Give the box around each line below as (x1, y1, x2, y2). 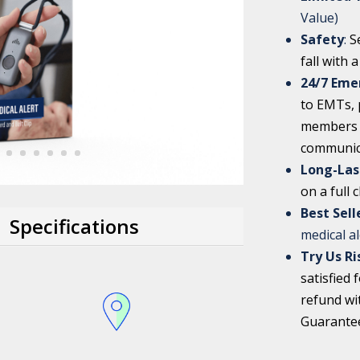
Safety (301, 30, 345, 48)
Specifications (10, 212, 140, 239)
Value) (301, 8, 339, 27)
